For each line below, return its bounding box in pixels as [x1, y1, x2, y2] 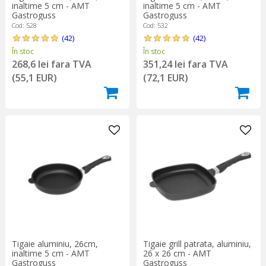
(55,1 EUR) [11, 71, 57, 84]
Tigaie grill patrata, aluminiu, [142, 237, 251, 249]
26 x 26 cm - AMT [142, 247, 211, 259]
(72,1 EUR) [142, 71, 188, 84]
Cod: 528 [11, 20, 37, 30]
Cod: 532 [142, 20, 168, 30]
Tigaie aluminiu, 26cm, [11, 237, 98, 249]
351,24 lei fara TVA [142, 57, 228, 71]
